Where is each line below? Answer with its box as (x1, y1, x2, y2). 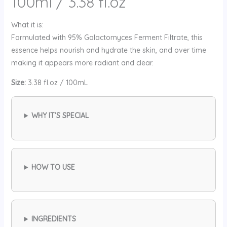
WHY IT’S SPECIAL (31, 111, 89, 121)
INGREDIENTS (31, 214, 77, 224)
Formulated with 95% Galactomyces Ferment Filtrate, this (11, 33, 203, 43)
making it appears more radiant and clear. (11, 58, 153, 68)
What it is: (11, 20, 44, 30)
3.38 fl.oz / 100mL (25, 78, 88, 88)
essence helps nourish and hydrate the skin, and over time (11, 46, 206, 55)
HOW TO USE (31, 163, 75, 172)
